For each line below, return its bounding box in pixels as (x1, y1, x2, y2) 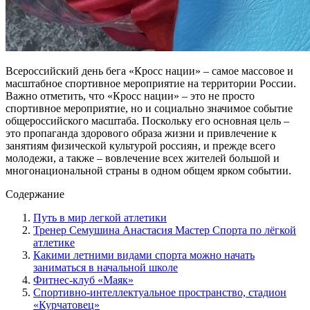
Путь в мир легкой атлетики (33, 211, 167, 224)
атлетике (33, 236, 75, 248)
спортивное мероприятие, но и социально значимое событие (6, 102, 293, 114)
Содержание (6, 188, 64, 200)
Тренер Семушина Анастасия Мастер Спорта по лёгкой (33, 224, 296, 236)
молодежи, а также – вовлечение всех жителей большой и (6, 152, 280, 164)
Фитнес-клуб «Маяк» (33, 273, 134, 286)
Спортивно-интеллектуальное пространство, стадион (33, 286, 286, 298)
